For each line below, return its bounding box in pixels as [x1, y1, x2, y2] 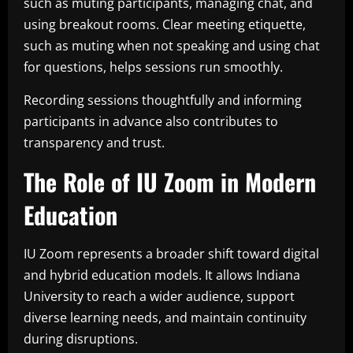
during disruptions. [24, 329, 138, 347]
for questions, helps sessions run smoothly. [24, 58, 283, 76]
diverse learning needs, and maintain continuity [24, 308, 307, 326]
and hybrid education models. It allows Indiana [24, 266, 300, 284]
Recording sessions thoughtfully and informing [24, 91, 302, 109]
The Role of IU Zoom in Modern [24, 163, 316, 199]
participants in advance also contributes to [24, 112, 278, 130]
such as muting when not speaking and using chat [24, 36, 320, 54]
